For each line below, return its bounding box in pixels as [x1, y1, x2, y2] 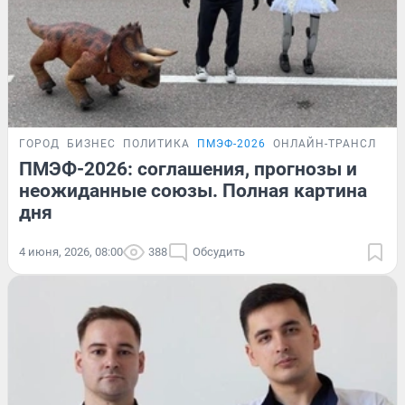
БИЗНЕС [67, 137, 116, 150]
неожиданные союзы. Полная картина [19, 179, 367, 202]
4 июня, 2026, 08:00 [19, 244, 123, 259]
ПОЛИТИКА [123, 137, 190, 150]
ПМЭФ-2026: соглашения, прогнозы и [19, 157, 357, 180]
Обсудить [193, 244, 245, 259]
